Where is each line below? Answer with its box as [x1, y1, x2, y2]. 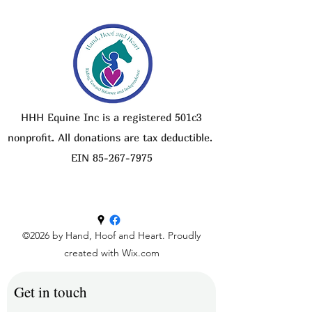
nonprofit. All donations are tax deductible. [7, 131, 216, 143]
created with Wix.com [63, 247, 159, 259]
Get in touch [14, 282, 87, 302]
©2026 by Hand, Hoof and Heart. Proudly [22, 229, 201, 242]
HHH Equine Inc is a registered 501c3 [21, 111, 202, 123]
